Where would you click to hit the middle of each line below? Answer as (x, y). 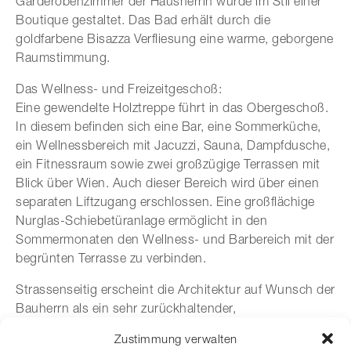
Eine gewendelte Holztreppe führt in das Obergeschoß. (172, 107)
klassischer (49, 326)
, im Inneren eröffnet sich (226, 326)
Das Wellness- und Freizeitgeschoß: (119, 88)
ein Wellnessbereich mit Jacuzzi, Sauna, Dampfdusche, (173, 145)
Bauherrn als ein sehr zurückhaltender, (126, 308)
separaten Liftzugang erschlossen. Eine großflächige (165, 201)
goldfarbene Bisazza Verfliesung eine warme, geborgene (175, 38)
